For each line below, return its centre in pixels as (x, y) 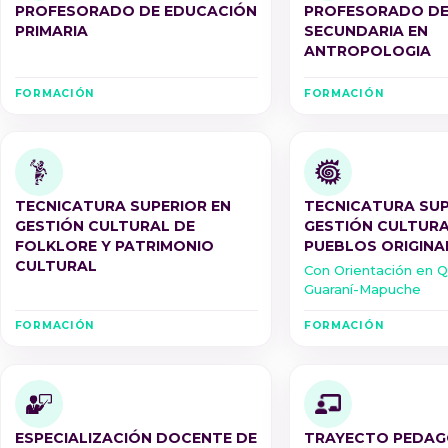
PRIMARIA (51, 31)
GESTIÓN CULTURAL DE (104, 225)
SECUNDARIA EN (365, 31)
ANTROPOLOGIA (367, 51)
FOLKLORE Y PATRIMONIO (114, 245)
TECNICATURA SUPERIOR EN (122, 205)
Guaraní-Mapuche (362, 289)
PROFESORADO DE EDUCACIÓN (135, 11)
